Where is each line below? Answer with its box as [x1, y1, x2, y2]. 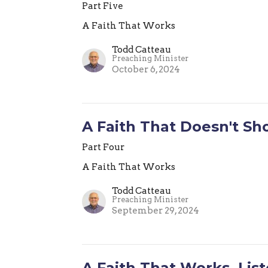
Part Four [82, 141, 125, 153]
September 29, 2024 [112, 205, 200, 216]
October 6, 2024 [112, 63, 181, 75]
